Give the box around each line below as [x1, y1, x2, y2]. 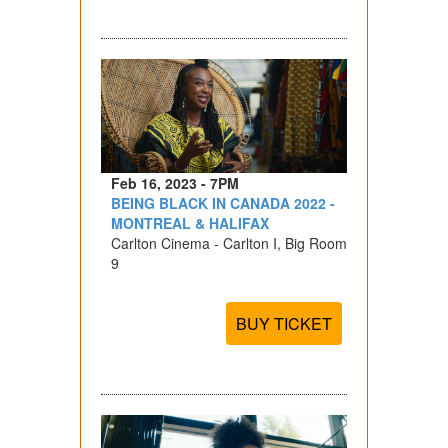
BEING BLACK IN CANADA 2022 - [110, 192, 335, 213]
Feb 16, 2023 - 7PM [110, 172, 239, 193]
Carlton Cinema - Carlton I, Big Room [110, 232, 347, 253]
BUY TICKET [236, 311, 333, 335]
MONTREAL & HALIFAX [110, 212, 269, 233]
